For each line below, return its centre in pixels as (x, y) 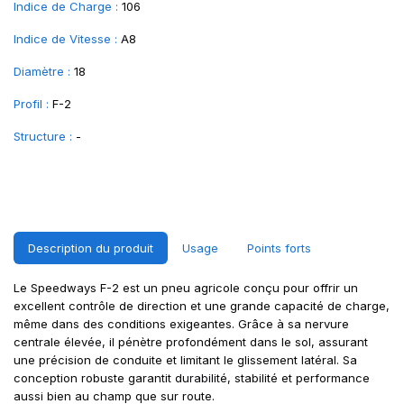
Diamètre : (42, 71)
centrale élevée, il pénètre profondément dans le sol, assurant (191, 342)
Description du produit (91, 248)
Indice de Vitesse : (65, 39)
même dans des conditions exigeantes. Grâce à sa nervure (181, 324)
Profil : (31, 104)
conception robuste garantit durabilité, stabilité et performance (192, 378)
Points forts (279, 248)
